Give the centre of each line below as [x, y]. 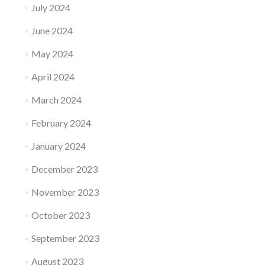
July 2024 [51, 7]
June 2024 [52, 30]
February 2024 [61, 123]
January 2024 [58, 146]
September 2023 [65, 238]
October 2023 [60, 215]
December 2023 [64, 169]
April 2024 [53, 77]
